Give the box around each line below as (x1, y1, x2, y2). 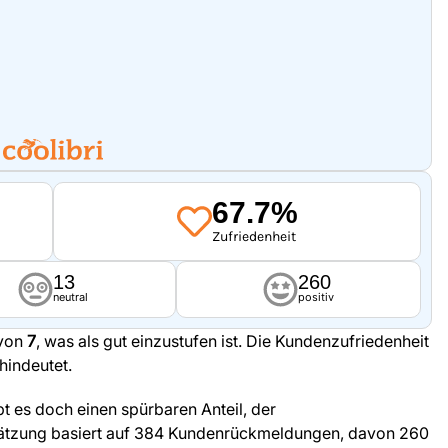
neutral (52, 290, 88, 305)
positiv (297, 290, 334, 305)
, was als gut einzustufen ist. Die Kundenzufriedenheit (36, 331, 429, 352)
